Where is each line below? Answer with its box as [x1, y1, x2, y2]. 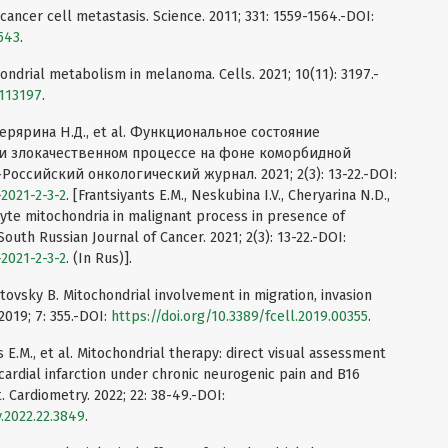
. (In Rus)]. [66, 250, 132, 268]
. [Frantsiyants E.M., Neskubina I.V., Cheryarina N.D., [66, 187, 390, 205]
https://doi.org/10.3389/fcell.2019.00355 [111, 308, 368, 326]
